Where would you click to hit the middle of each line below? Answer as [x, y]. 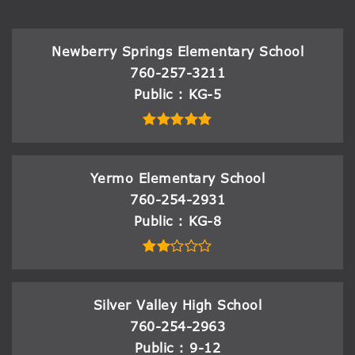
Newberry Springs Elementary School [177, 52]
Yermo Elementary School [177, 179]
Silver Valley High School [177, 305]
